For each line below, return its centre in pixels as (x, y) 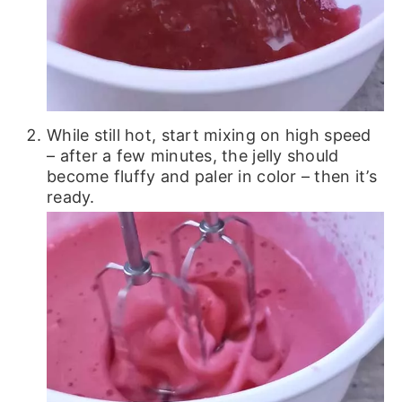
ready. (70, 197)
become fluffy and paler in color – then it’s (211, 176)
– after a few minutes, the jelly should (192, 155)
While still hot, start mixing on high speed (209, 135)
